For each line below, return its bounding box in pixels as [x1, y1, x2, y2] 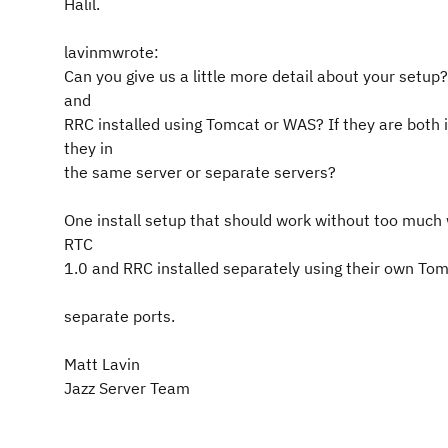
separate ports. [64, 306, 175, 326]
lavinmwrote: [64, 42, 159, 62]
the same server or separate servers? [64, 162, 336, 182]
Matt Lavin [64, 354, 140, 374]
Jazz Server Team [64, 378, 190, 398]
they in [64, 138, 113, 158]
